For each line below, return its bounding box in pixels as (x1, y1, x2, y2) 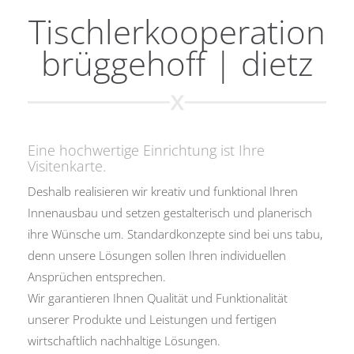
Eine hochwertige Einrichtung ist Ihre (28, 140, 265, 160)
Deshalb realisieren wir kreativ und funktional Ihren (28, 183, 298, 199)
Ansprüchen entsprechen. (28, 268, 166, 284)
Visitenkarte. (28, 156, 106, 175)
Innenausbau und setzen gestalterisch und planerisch (28, 204, 312, 220)
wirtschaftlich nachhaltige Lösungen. (28, 332, 220, 348)
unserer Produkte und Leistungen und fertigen (28, 311, 277, 327)
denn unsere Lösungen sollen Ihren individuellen (28, 247, 286, 263)
